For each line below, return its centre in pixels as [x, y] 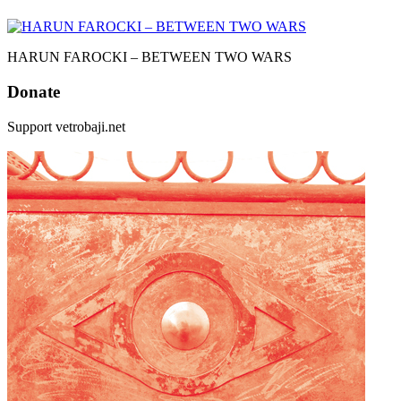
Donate [34, 91]
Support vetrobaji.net [66, 126]
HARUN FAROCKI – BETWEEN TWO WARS [149, 57]
